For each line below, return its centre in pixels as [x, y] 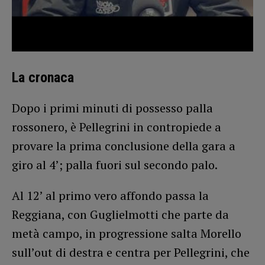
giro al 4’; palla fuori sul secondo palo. [115, 164]
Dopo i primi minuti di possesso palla [112, 108]
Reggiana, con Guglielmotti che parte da [120, 214]
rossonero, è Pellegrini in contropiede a [117, 127]
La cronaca [43, 77]
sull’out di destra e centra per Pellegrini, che [131, 252]
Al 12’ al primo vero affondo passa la [110, 195]
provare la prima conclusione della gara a [124, 146]
